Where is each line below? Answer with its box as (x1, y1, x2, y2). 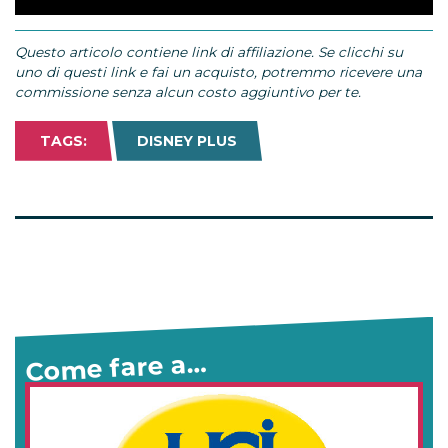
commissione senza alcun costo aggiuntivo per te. (15, 83, 361, 100)
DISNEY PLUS (137, 131, 237, 150)
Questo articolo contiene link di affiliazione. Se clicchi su (15, 43, 403, 60)
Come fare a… (24, 347, 208, 388)
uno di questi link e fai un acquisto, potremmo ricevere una (15, 63, 422, 80)
